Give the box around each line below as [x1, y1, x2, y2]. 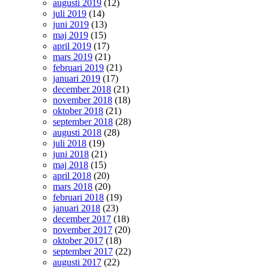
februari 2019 [53, 62, 104, 73]
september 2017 [53, 246, 113, 256]
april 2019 [53, 40, 91, 51]
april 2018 [53, 170, 91, 181]
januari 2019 [53, 73, 100, 83]
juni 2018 [53, 148, 89, 159]
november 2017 [53, 224, 112, 235]
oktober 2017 [53, 235, 103, 246]
